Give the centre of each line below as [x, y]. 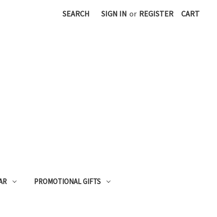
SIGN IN [114, 14]
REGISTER [156, 14]
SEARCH [76, 14]
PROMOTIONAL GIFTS [67, 181]
